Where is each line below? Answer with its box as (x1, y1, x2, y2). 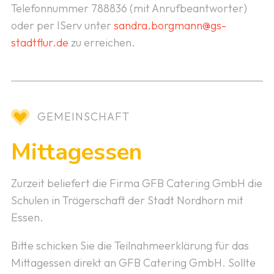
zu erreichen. (68, 35, 135, 50)
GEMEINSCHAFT (37, 109, 130, 124)
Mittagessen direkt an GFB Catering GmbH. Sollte (10, 255, 256, 270)
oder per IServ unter (10, 18, 114, 33)
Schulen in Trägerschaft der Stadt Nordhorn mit (10, 193, 243, 207)
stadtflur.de (10, 35, 68, 50)
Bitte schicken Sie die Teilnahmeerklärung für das (10, 238, 249, 253)
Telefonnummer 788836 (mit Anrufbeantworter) (10, 1, 247, 16)
